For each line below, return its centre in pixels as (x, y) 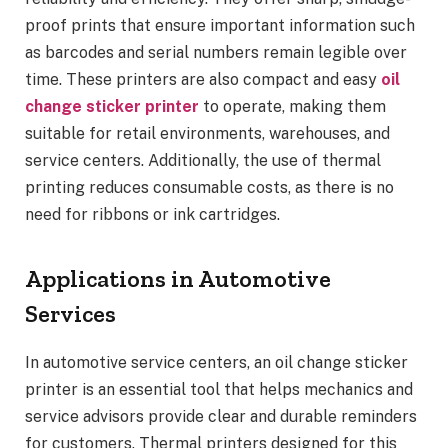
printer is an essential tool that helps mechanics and (219, 389)
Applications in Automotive (178, 278)
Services (70, 313)
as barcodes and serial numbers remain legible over (216, 53)
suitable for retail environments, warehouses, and (207, 134)
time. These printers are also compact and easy (203, 80)
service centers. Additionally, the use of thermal (203, 161)
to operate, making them (292, 107)
